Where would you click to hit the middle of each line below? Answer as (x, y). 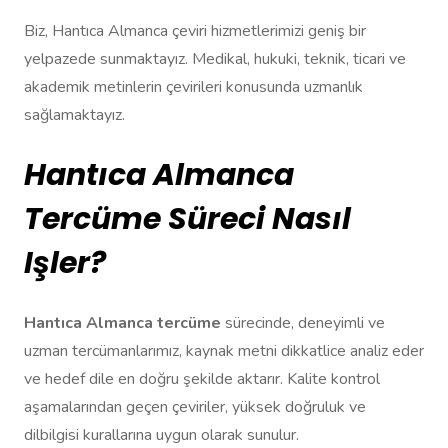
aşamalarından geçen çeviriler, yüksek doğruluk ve (195, 407)
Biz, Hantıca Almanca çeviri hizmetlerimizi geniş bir (195, 31)
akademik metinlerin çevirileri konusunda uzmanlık (193, 87)
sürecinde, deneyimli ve (303, 323)
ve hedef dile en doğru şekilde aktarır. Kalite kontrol (202, 379)
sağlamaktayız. (74, 115)
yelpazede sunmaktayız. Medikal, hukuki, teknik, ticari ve (215, 59)
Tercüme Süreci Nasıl (187, 219)
